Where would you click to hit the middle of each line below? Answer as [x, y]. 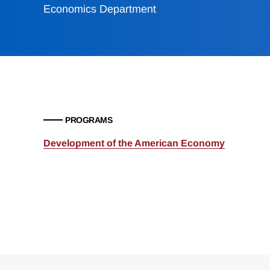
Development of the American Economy [134, 143]
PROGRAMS [89, 120]
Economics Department [100, 9]
